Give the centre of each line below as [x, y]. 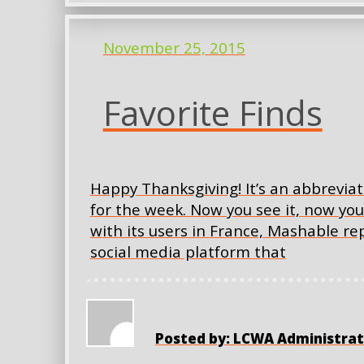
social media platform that [188, 252]
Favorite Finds [212, 113]
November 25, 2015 [174, 48]
